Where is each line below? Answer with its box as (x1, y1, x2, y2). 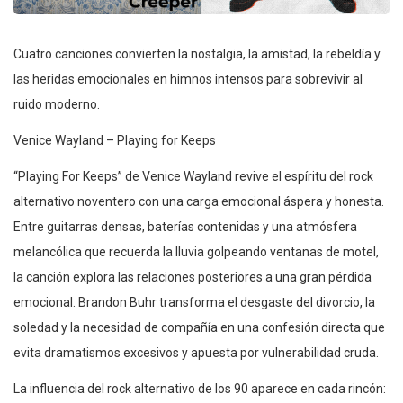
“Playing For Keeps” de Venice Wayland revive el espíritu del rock (13, 168, 373, 184)
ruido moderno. (13, 96, 100, 112)
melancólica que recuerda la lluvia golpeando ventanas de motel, (13, 244, 379, 259)
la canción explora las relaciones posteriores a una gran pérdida (13, 269, 372, 284)
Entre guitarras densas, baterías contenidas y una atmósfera (13, 219, 357, 234)
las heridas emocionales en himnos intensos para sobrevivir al (13, 71, 363, 86)
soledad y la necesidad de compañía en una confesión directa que (13, 319, 385, 335)
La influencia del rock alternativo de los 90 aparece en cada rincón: (13, 381, 386, 396)
